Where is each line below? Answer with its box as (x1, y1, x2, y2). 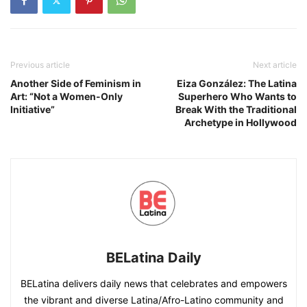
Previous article (10, 60, 70, 71)
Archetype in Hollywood (184, 116, 297, 129)
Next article (253, 60, 297, 71)
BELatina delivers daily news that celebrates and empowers (20, 278, 287, 290)
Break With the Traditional (175, 103, 297, 116)
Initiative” (10, 103, 55, 116)
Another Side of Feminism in (10, 77, 141, 90)
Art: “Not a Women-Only (10, 90, 123, 103)
